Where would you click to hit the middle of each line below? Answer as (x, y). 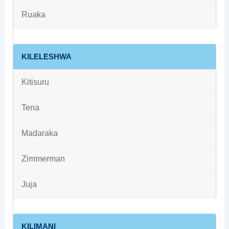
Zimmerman (43, 159)
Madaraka (39, 133)
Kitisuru (35, 82)
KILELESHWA (46, 57)
